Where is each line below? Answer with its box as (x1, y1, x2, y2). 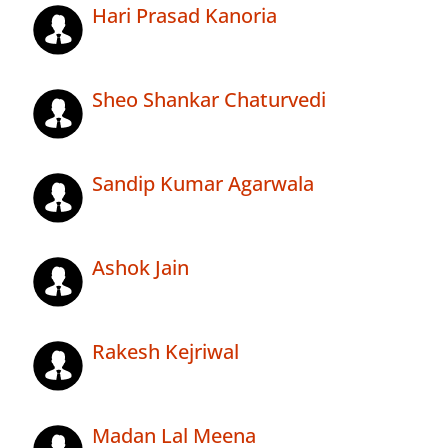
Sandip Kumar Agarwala (92, 170, 314, 198)
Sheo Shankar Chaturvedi (92, 86, 326, 114)
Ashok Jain (92, 254, 189, 282)
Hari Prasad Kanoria (92, 2, 277, 30)
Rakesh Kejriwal (92, 338, 239, 366)
